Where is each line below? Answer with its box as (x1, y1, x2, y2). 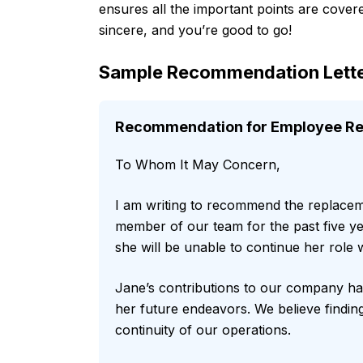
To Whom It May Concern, (115, 156, 280, 173)
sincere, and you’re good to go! (99, 22, 292, 39)
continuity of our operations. (115, 322, 291, 339)
